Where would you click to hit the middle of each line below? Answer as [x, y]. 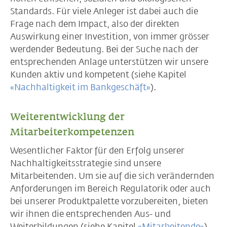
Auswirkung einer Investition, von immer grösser [110, 36]
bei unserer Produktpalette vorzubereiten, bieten [109, 201]
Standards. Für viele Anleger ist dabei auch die [104, 11]
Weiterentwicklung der [67, 117]
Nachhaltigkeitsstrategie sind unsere [86, 163]
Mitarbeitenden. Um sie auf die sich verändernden [112, 176]
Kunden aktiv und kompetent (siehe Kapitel [98, 74]
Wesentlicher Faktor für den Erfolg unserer [97, 150]
